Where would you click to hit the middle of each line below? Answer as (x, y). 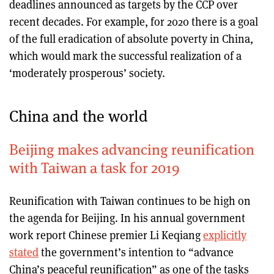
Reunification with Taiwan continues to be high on (130, 200)
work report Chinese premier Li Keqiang (106, 235)
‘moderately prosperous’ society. (87, 72)
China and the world (79, 115)
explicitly (225, 235)
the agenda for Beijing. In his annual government (127, 217)
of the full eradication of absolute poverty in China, (131, 38)
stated (24, 252)
